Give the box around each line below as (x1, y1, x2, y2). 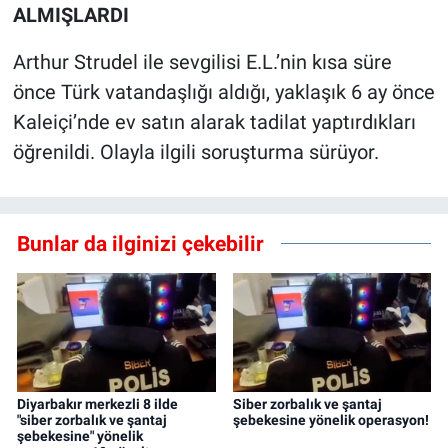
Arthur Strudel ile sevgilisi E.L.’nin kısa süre (12, 49, 392, 74)
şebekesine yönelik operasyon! (232, 411, 429, 428)
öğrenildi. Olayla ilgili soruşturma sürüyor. (12, 139, 379, 164)
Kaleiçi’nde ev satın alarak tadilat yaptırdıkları (12, 109, 416, 134)
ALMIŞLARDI (12, 2, 129, 27)
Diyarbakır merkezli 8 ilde (17, 395, 178, 412)
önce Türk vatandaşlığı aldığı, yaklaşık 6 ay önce (12, 79, 435, 104)
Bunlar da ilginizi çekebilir (17, 230, 264, 256)
